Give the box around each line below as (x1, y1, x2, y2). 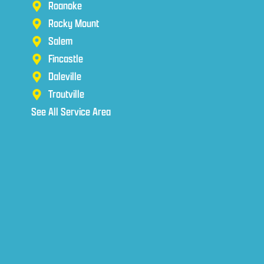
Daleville (48, 69, 81, 84)
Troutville (48, 87, 84, 102)
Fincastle (48, 51, 83, 67)
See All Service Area (31, 104, 111, 120)
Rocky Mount (48, 16, 99, 31)
